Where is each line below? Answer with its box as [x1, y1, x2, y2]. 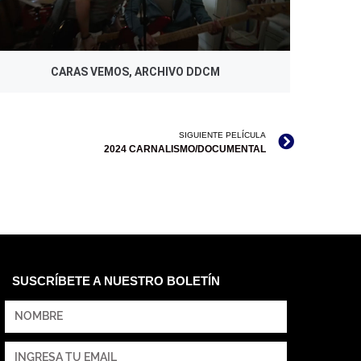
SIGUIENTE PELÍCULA [179, 130, 266, 139]
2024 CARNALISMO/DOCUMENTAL [104, 143, 266, 155]
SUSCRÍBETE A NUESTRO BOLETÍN [11, 273, 220, 288]
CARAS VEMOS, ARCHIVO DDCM [51, 65, 220, 79]
